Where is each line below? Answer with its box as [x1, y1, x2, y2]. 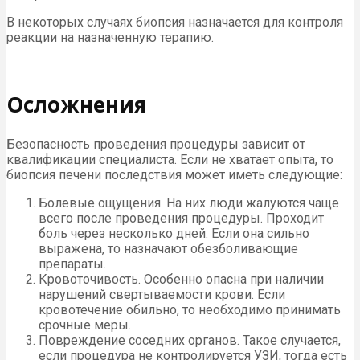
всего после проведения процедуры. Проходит [39, 210, 324, 226]
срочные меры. [39, 317, 131, 333]
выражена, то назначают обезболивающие [39, 240, 298, 256]
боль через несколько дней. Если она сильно [39, 225, 309, 241]
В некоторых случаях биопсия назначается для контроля [6, 14, 343, 30]
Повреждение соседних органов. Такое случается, [39, 332, 341, 348]
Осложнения [6, 90, 146, 120]
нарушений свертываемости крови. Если [39, 286, 285, 302]
